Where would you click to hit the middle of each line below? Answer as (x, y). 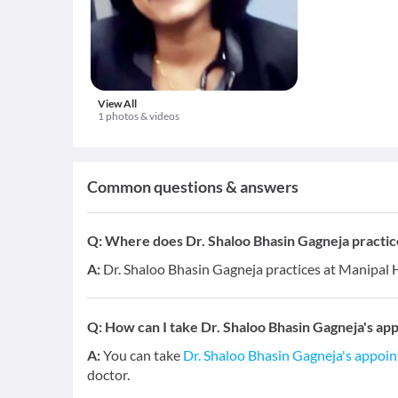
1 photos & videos (139, 116)
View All (117, 103)
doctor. (108, 374)
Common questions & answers (193, 187)
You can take (143, 355)
